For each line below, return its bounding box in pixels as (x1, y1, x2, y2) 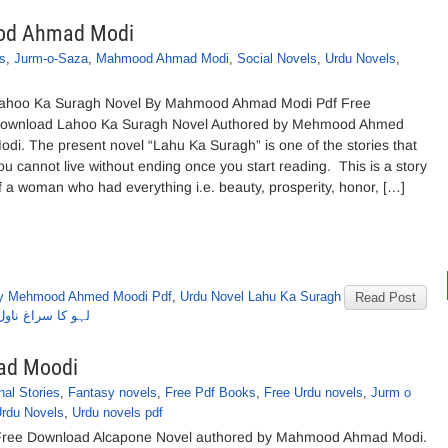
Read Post (355, 290, 416, 305)
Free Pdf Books (165, 385, 256, 400)
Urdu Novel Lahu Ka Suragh (180, 289, 341, 304)
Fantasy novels (68, 385, 157, 400)
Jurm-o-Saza (14, 51, 88, 66)
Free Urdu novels (264, 385, 363, 400)
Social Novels (237, 51, 317, 66)
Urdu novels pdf (72, 405, 163, 420)
